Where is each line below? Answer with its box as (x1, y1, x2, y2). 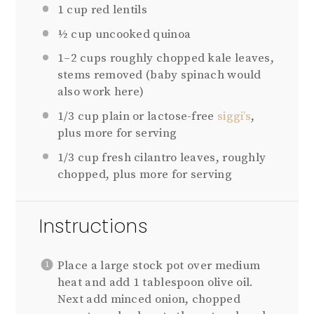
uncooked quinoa (92, 26, 191, 42)
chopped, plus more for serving (57, 166, 232, 182)
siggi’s (217, 108, 252, 124)
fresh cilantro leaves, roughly (99, 149, 266, 165)
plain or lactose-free (99, 108, 217, 124)
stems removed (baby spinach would (57, 67, 261, 83)
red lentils (88, 2, 147, 18)
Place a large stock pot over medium (57, 258, 261, 274)
